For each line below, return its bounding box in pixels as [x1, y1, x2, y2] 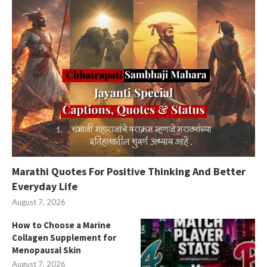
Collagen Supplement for [12, 231, 116, 243]
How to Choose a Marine [12, 219, 111, 231]
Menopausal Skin [12, 244, 81, 256]
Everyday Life [12, 179, 77, 193]
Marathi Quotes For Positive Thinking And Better [12, 164, 246, 178]
